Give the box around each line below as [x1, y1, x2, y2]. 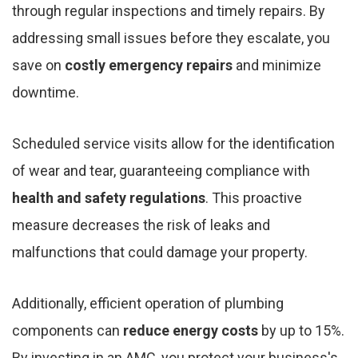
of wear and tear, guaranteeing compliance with [12, 162, 310, 180]
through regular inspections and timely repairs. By [12, 2, 325, 20]
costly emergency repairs [65, 57, 233, 74]
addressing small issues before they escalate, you [12, 30, 330, 47]
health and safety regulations [12, 189, 205, 207]
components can [12, 322, 123, 340]
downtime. [12, 84, 79, 101]
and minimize [233, 57, 321, 74]
